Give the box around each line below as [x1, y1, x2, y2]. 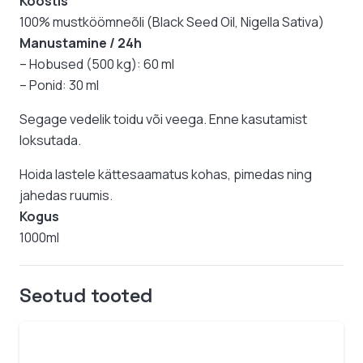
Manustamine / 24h [19, 34, 142, 53]
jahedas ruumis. [19, 186, 113, 205]
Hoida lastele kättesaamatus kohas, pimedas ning [19, 165, 312, 184]
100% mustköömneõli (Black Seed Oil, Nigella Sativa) [19, 13, 324, 32]
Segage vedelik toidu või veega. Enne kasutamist [19, 110, 307, 129]
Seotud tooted [19, 283, 153, 309]
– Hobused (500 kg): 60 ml [19, 55, 174, 74]
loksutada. [19, 131, 81, 150]
